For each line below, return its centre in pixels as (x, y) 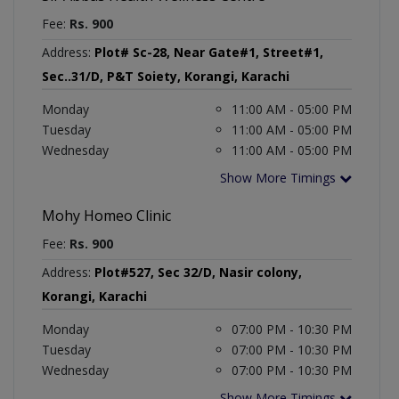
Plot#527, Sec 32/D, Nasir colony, (198, 273)
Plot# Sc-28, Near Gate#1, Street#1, (209, 53)
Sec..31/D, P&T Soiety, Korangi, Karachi (166, 77)
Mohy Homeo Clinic (106, 216)
